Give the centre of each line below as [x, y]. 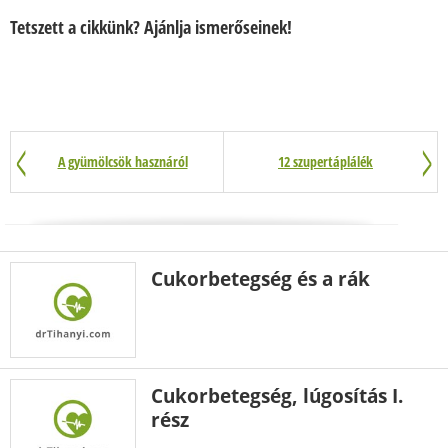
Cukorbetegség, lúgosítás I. [277, 396]
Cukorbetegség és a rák [260, 279]
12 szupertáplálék [325, 161]
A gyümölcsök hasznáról [122, 161]
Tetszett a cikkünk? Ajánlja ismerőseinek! [151, 27]
